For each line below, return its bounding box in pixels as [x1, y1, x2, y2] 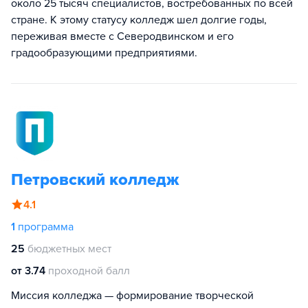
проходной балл [48, 264, 130, 278]
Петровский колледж [11, 170, 179, 190]
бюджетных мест [27, 242, 111, 256]
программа [18, 220, 74, 234]
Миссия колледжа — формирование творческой [11, 289, 254, 302]
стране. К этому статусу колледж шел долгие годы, [11, 13, 267, 27]
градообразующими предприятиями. [11, 46, 197, 60]
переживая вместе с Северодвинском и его [11, 30, 234, 43]
